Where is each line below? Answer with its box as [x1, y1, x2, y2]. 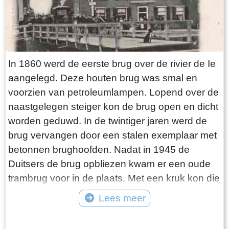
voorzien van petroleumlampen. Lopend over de [8, 86, 219, 98]
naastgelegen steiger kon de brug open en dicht [8, 101, 218, 112]
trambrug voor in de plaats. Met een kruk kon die [8, 172, 220, 184]
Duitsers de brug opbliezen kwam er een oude [8, 158, 211, 169]
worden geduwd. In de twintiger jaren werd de [8, 115, 207, 126]
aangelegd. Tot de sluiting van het [8, 215, 156, 226]
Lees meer [98, 192, 146, 203]
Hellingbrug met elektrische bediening [8, 201, 173, 212]
